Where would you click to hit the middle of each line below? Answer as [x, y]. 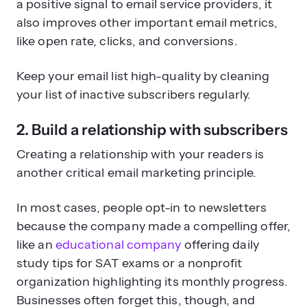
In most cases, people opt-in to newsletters [142, 207]
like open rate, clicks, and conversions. [127, 41]
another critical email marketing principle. [136, 172]
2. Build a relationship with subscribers [152, 130]
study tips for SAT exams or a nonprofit [130, 263]
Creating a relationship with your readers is [140, 154]
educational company [118, 244]
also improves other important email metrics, [147, 22]
